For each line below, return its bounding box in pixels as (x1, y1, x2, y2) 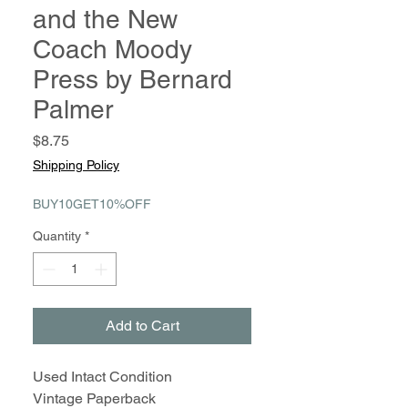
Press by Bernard (33, 65, 232, 94)
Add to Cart (105, 317, 179, 334)
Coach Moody (33, 35, 192, 64)
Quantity (33, 229, 81, 243)
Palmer (33, 95, 113, 124)
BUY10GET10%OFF (33, 197, 151, 211)
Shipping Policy (33, 158, 119, 172)
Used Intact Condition (33, 368, 172, 385)
